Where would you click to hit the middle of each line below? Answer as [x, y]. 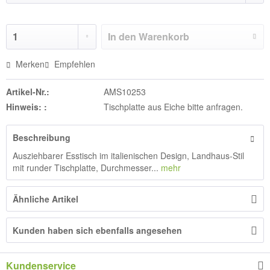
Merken [30, 64]
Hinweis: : [27, 107]
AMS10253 [124, 92]
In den [122, 36]
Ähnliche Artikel [46, 199]
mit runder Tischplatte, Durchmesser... [86, 168]
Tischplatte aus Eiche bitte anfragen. [173, 107]
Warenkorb [164, 36]
